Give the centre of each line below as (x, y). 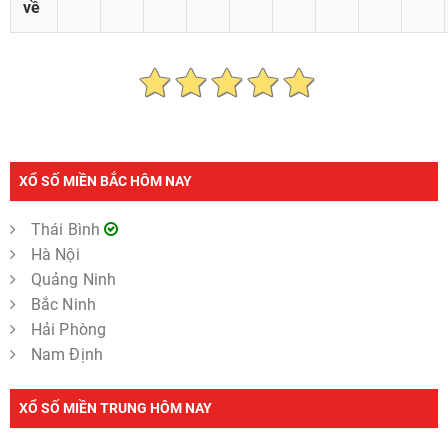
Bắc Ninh (63, 304)
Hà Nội (55, 254)
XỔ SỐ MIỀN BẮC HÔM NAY (105, 180)
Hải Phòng (68, 329)
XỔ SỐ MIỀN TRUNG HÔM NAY (115, 407)
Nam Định (67, 354)
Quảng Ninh (73, 279)
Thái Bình (67, 229)
